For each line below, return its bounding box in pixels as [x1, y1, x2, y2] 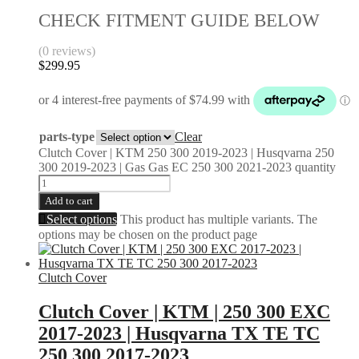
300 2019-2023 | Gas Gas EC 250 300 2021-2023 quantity [38, 160, 336, 175]
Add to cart [45, 195, 93, 208]
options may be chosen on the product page [38, 228, 257, 242]
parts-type [39, 130, 95, 144]
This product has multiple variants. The [120, 212, 317, 227]
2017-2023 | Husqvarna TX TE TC [38, 323, 320, 345]
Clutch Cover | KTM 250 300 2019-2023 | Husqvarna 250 [38, 146, 334, 160]
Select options [46, 212, 117, 227]
